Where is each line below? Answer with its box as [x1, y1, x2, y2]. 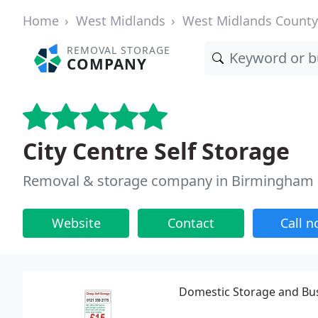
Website [51, 214, 101, 231]
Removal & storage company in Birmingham [23, 171, 314, 190]
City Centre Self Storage [23, 136, 290, 166]
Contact [168, 214, 214, 231]
